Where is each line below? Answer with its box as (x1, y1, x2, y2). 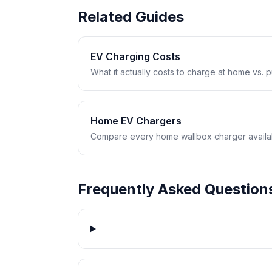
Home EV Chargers (90, 115, 182, 127)
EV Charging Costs (90, 50, 180, 63)
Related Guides (78, 8, 184, 25)
